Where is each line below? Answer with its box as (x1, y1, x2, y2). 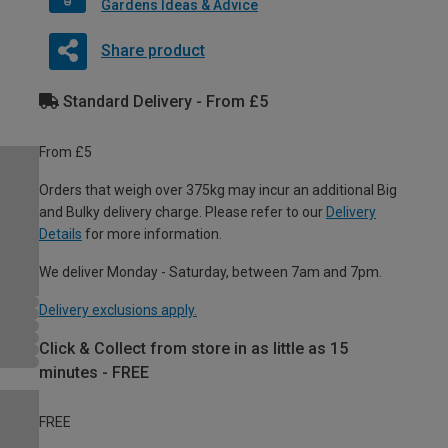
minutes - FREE (39, 362, 149, 382)
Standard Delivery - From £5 (59, 92, 268, 111)
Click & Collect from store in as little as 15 (39, 338, 348, 358)
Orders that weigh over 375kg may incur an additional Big (39, 181, 397, 198)
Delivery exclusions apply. (39, 301, 197, 318)
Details (39, 225, 82, 242)
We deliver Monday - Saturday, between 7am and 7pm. (39, 263, 382, 280)
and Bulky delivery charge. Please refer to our (39, 203, 326, 220)
